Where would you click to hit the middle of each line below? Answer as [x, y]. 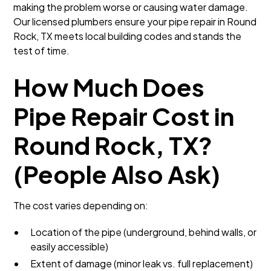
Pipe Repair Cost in [124, 116]
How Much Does [109, 87]
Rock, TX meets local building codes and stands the [128, 36]
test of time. [42, 51]
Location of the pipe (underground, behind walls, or [144, 232]
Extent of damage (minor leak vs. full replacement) [142, 263]
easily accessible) [70, 247]
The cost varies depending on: [81, 205]
